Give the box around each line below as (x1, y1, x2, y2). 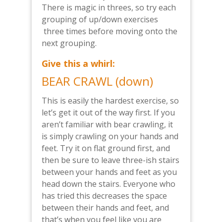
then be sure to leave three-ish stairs (42, 155, 179, 166)
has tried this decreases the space (42, 190, 167, 202)
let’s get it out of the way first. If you (42, 107, 175, 118)
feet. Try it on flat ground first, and (42, 143, 170, 154)
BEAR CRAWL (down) (42, 73, 153, 90)
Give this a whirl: (42, 57, 117, 70)
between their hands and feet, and (42, 202, 169, 214)
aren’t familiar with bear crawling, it (42, 119, 173, 130)
